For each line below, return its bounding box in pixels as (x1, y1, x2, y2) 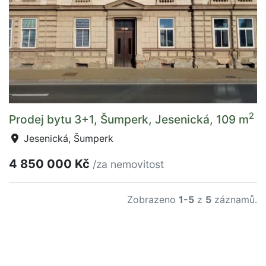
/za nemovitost (93, 157, 164, 170)
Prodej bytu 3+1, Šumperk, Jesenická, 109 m (9, 112, 249, 126)
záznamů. (211, 193, 257, 205)
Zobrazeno (127, 193, 179, 205)
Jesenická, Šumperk (21, 132, 113, 144)
